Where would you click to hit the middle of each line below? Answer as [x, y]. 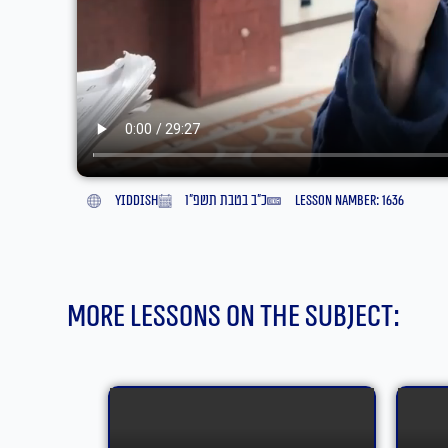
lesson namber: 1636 [349, 200]
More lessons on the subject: [234, 317]
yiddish [136, 200]
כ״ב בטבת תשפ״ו [226, 200]
